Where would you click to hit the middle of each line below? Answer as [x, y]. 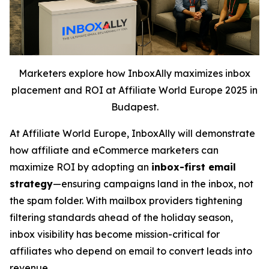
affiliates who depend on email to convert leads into [131, 251]
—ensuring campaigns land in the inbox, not [153, 184]
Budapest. [134, 107]
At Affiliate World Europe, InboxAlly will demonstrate [132, 134]
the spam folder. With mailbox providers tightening [126, 201]
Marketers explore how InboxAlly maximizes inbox [134, 74]
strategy [31, 184]
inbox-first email [194, 167]
